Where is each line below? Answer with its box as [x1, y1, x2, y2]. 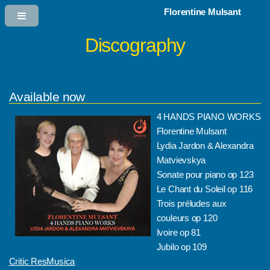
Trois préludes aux [156, 199, 227, 209]
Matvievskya [156, 155, 206, 166]
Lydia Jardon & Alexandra [156, 141, 254, 151]
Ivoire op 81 [156, 228, 201, 238]
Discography [84, 34, 186, 56]
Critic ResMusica [8, 257, 75, 267]
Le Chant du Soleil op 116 [156, 184, 253, 195]
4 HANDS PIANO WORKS [156, 112, 261, 122]
